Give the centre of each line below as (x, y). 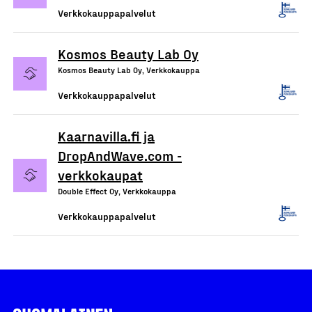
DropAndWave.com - (120, 155)
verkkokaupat (100, 175)
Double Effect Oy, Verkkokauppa (117, 191)
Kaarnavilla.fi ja (106, 136)
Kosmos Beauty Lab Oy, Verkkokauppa (129, 70)
